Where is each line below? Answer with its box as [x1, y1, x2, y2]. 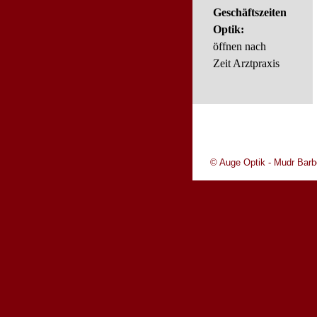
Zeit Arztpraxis [213, 57, 279, 69]
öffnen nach [213, 40, 266, 52]
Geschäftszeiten [213, 6, 287, 18]
